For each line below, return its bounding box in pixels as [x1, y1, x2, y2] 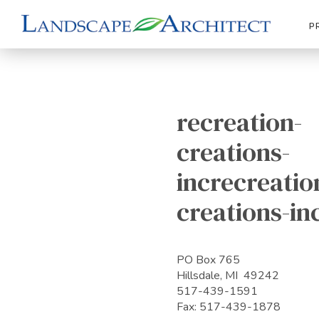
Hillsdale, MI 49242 [176, 268, 279, 283]
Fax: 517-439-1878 [176, 299, 281, 315]
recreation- [176, 105, 302, 140]
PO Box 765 [176, 252, 240, 268]
